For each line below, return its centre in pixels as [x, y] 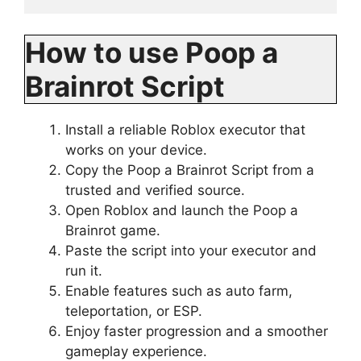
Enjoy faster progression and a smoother [197, 331]
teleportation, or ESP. [134, 311]
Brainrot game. [113, 230]
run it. [84, 270]
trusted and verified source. [155, 190]
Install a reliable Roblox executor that [185, 129]
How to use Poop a [151, 52]
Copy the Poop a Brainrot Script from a [190, 170]
